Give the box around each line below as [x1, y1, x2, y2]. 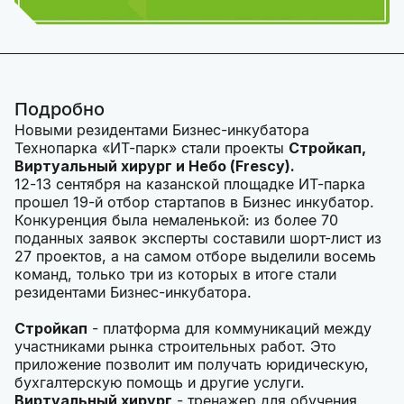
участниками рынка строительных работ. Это [14, 337, 336, 355]
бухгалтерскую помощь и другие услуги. [14, 373, 305, 391]
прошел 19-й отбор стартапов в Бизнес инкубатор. [14, 193, 374, 211]
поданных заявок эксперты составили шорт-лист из [14, 229, 381, 247]
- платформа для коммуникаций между [87, 319, 372, 337]
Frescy [235, 157, 285, 175]
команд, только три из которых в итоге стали [14, 265, 336, 283]
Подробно [14, 98, 105, 120]
